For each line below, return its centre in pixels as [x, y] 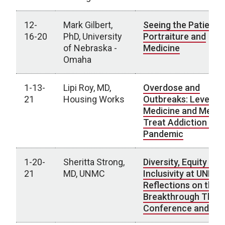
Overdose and [172, 88]
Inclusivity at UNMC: [183, 174]
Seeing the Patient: [182, 25]
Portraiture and [175, 36]
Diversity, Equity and [184, 162]
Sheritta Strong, [94, 162]
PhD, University [93, 36]
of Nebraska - [90, 48]
